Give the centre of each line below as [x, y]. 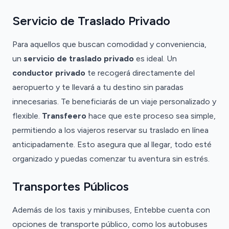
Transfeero [64, 116]
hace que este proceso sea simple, [151, 116]
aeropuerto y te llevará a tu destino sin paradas [98, 87]
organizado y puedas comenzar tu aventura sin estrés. [111, 159]
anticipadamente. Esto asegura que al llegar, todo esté [112, 144]
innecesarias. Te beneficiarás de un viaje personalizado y [114, 101]
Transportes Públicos [71, 186]
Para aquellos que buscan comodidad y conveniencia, [109, 44]
